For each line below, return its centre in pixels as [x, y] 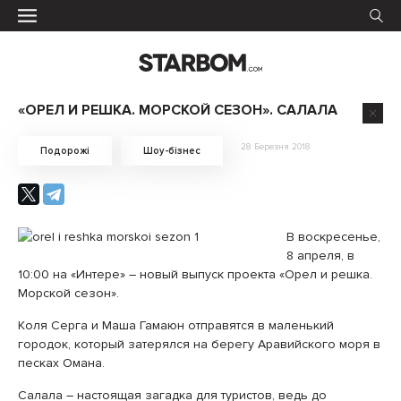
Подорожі [65, 151]
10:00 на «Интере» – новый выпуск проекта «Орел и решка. [195, 274]
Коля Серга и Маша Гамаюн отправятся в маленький [176, 325]
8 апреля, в [320, 256]
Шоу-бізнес [172, 151]
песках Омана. [61, 363]
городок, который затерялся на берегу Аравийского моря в [199, 344]
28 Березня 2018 [276, 147]
